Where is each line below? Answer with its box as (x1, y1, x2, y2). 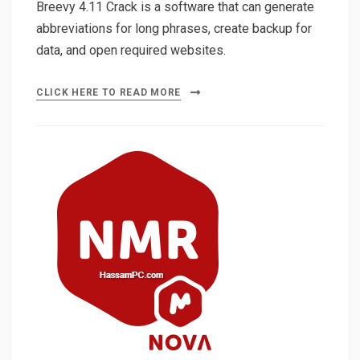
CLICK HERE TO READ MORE (36, 87, 182, 99)
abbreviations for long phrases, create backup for (36, 21, 312, 37)
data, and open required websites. (36, 43, 226, 59)
